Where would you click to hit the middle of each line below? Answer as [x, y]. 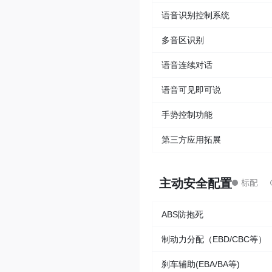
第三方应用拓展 [191, 140]
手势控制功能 [187, 115]
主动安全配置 [195, 184]
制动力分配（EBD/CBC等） [214, 240]
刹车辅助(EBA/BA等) [201, 264]
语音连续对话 [187, 65]
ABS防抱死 [182, 215]
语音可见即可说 [191, 90]
